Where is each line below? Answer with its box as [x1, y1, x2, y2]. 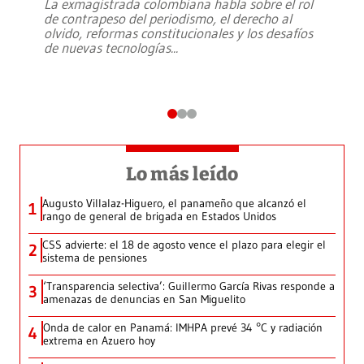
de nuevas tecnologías [44, 39, 171, 57]
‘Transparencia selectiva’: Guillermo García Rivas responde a [43, 279, 335, 294]
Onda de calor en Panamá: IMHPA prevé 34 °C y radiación [43, 320, 323, 336]
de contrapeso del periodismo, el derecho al [44, 10, 292, 28]
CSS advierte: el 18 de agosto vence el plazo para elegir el [42, 237, 326, 253]
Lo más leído [125, 162, 239, 186]
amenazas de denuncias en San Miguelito [43, 292, 245, 307]
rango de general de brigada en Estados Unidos [42, 209, 276, 224]
